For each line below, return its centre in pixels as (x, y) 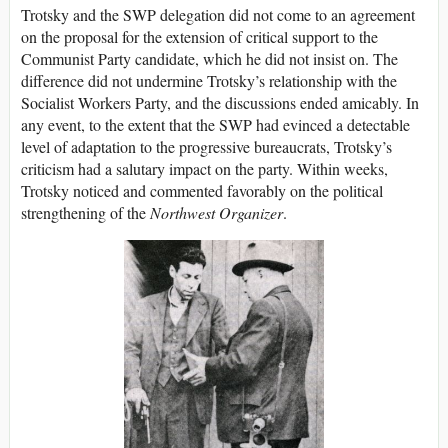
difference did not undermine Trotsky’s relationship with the (209, 81)
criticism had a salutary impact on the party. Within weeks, (204, 169)
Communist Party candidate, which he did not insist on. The (209, 59)
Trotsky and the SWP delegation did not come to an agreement (218, 15)
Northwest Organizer (216, 213)
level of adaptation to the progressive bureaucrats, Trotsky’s (206, 147)
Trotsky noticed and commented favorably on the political (202, 191)
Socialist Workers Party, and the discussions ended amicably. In (220, 103)
